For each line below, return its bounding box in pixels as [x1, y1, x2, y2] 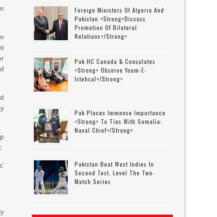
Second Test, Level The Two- [75, 169, 155, 177]
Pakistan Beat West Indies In [75, 160, 155, 168]
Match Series [75, 177, 111, 186]
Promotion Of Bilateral [75, 23, 138, 31]
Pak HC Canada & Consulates [75, 57, 156, 65]
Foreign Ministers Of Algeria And [75, 6, 165, 14]
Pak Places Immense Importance [75, 108, 166, 117]
